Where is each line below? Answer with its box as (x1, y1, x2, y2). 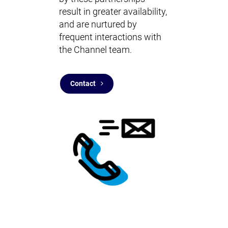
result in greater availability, (59, 7, 167, 17)
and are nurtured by (59, 19, 137, 30)
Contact (70, 79, 96, 88)
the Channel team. (59, 45, 132, 55)
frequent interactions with (59, 32, 161, 42)
